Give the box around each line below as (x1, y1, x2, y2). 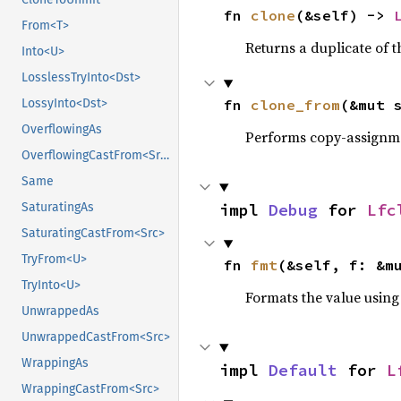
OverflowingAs (21, 122, 102, 138)
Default (269, 360, 337, 380)
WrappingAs (21, 355, 89, 371)
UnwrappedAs (21, 303, 99, 320)
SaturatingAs (21, 200, 94, 216)
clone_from (250, 96, 340, 114)
